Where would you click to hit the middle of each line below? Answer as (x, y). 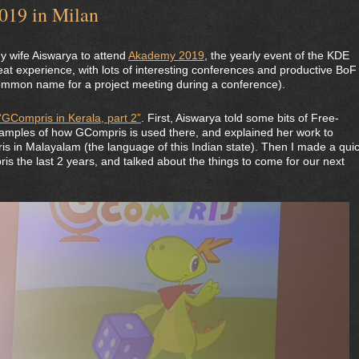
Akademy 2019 (166, 55)
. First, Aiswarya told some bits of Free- (240, 118)
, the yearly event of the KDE (277, 55)
